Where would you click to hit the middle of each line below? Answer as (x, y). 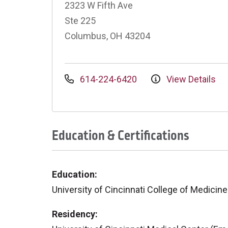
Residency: (75, 214)
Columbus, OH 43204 (107, 36)
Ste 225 (80, 21)
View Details (190, 79)
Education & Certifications (121, 136)
